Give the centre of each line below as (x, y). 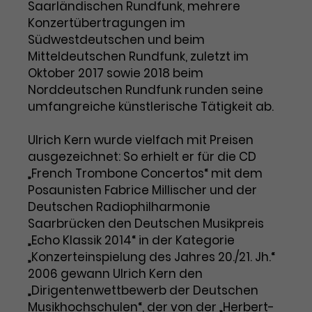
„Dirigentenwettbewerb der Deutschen (143, 290)
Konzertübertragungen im (107, 23)
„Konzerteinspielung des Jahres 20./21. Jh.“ (151, 257)
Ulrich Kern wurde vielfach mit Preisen (141, 140)
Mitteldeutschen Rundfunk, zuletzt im (138, 56)
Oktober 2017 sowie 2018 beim (116, 73)
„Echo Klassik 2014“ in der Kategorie (131, 240)
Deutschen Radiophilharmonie (119, 207)
